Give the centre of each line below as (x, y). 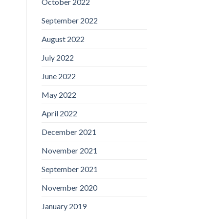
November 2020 (69, 187)
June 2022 (58, 76)
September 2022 (69, 20)
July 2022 (57, 57)
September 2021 (69, 169)
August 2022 (63, 39)
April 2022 (59, 113)
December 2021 (69, 131)
